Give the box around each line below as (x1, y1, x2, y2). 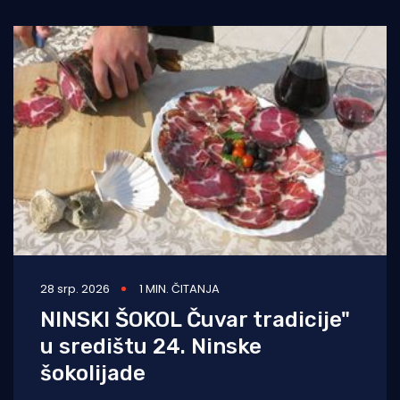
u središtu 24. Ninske (40, 333, 262, 359)
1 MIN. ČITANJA (139, 279, 220, 297)
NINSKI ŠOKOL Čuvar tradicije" (40, 306, 350, 332)
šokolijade (40, 360, 146, 386)
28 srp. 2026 (40, 279, 110, 297)
